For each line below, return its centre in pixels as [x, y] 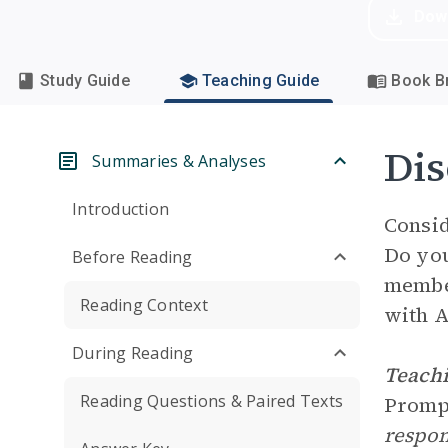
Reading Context [144, 305]
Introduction [120, 209]
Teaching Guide [260, 80]
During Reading [133, 353]
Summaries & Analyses [179, 161]
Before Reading [132, 257]
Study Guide [85, 80]
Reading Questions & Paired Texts [211, 401]
